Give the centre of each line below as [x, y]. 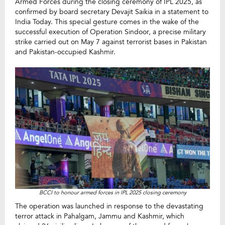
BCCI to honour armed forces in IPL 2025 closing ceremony [113, 193]
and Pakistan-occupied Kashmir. [65, 52]
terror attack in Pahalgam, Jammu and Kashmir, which [100, 216]
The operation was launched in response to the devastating [109, 206]
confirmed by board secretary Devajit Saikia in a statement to [112, 12]
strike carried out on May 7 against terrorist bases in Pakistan [111, 42]
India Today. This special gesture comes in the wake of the [107, 22]
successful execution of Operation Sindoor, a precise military [110, 32]
